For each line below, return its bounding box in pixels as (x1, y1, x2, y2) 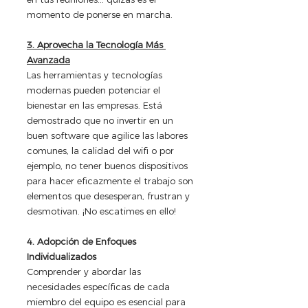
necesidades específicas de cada (27, 281, 173, 293)
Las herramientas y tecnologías (27, 69, 165, 81)
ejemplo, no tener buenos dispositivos (27, 160, 190, 172)
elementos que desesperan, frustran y (27, 190, 192, 202)
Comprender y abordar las (27, 266, 144, 278)
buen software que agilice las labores (27, 130, 190, 142)
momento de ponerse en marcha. (27, 9, 173, 21)
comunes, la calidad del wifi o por (27, 145, 177, 157)
